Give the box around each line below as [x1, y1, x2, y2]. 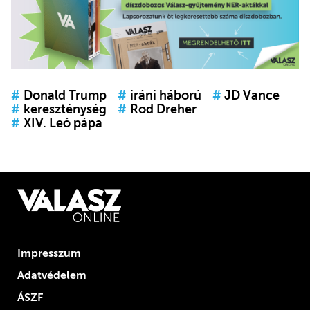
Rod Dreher [129, 102, 197, 117]
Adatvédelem [17, 268, 86, 282]
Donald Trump [23, 89, 107, 103]
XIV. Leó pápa [23, 116, 102, 131]
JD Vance [224, 89, 280, 103]
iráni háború [129, 89, 201, 103]
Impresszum [17, 246, 81, 259]
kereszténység [23, 102, 107, 117]
